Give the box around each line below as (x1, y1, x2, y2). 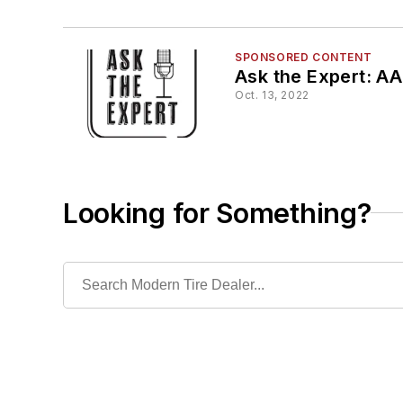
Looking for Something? (63, 196, 372, 229)
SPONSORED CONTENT (235, 50, 372, 65)
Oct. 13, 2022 (235, 88, 309, 103)
